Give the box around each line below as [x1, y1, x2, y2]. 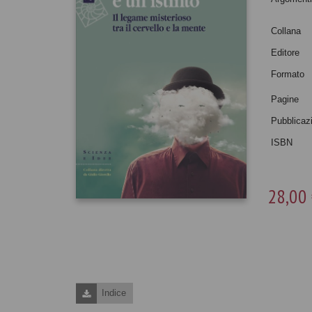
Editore [271, 47, 300, 58]
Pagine [271, 94, 299, 104]
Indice [102, 288, 126, 298]
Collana [271, 26, 302, 36]
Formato [271, 69, 305, 79]
